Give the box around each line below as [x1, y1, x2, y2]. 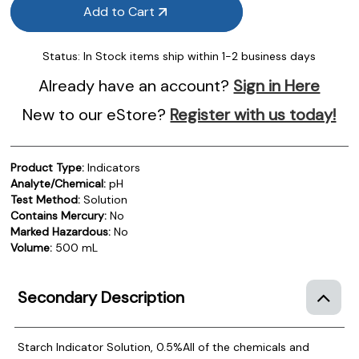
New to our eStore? [22, 103, 171, 125]
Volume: [10, 240, 53, 255]
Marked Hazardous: [10, 224, 111, 239]
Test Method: [10, 192, 81, 207]
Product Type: [10, 159, 85, 175]
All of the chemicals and [182, 339, 309, 354]
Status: [42, 48, 81, 63]
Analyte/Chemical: [10, 175, 107, 191]
